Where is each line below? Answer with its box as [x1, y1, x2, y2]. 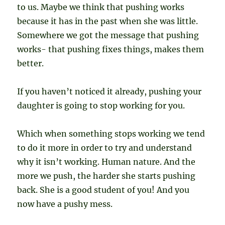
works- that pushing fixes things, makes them [17, 44, 204, 54]
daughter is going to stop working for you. [17, 100, 185, 110]
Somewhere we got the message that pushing [17, 30, 199, 40]
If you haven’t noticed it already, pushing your [17, 86, 202, 96]
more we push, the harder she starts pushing [17, 170, 196, 181]
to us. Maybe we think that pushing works [17, 2, 185, 12]
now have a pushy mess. [17, 198, 113, 209]
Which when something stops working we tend [17, 128, 205, 139]
